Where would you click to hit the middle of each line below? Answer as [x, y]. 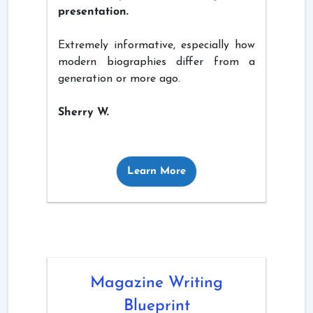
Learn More [156, 171]
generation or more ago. [119, 79]
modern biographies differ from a [156, 62]
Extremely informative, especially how [156, 45]
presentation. [93, 12]
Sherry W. [83, 112]
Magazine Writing [156, 283]
